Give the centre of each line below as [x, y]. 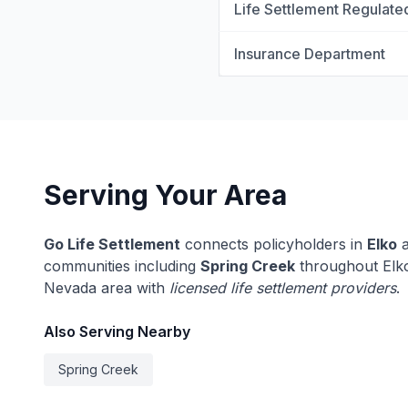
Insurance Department [310, 54]
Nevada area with [107, 288]
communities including [122, 266]
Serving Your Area [165, 195]
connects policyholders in [274, 244]
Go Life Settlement [112, 244]
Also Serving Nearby [117, 331]
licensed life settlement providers [283, 288]
